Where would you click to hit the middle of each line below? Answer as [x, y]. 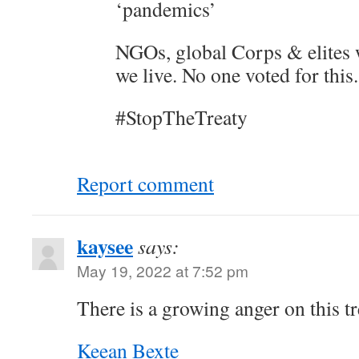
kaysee [105, 246]
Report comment [145, 184]
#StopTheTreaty [182, 117]
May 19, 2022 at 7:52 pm [163, 270]
